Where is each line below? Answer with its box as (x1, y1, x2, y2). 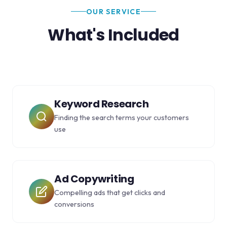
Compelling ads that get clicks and (54, 187, 165, 197)
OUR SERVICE (86, 7, 141, 16)
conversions (54, 199, 94, 209)
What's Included (48, 23, 179, 46)
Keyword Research (54, 96, 149, 111)
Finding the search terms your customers (54, 112, 189, 122)
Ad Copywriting (54, 171, 134, 186)
